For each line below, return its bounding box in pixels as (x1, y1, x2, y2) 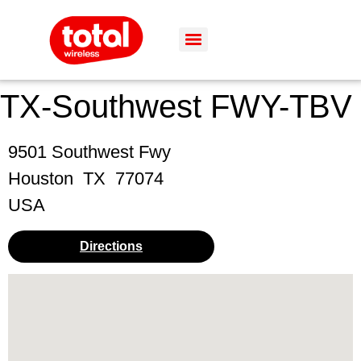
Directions (80, 239, 143, 253)
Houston (8, 168, 73, 189)
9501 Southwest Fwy (8, 141, 171, 162)
